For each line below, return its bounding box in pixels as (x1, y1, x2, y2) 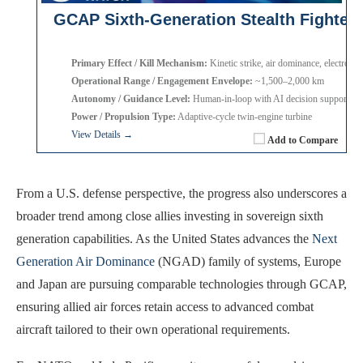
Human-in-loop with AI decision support (190, 92, 349, 105)
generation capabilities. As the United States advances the (16, 231, 312, 246)
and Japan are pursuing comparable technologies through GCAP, (16, 276, 347, 291)
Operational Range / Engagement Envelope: (71, 75, 253, 87)
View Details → (71, 128, 133, 140)
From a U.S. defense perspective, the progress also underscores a (16, 186, 347, 200)
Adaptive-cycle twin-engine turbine (176, 110, 312, 122)
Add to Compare (267, 134, 338, 146)
